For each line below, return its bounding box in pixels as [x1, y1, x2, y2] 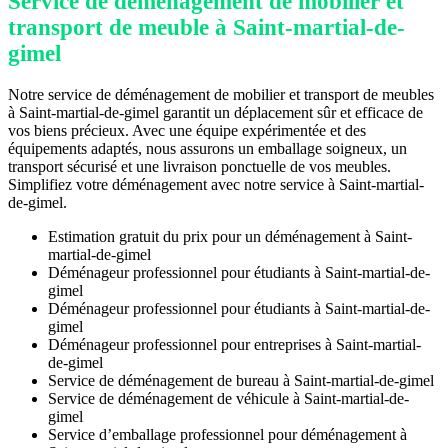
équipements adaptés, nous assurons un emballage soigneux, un [8, 140, 407, 158]
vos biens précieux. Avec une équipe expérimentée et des [8, 122, 366, 140]
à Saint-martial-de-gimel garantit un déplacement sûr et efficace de [8, 104, 423, 122]
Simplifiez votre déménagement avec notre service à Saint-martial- [8, 176, 424, 194]
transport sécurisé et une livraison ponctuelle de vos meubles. [8, 158, 391, 176]
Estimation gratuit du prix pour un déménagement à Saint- [48, 228, 412, 246]
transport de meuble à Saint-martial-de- [8, 15, 405, 41]
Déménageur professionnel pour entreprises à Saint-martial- [48, 336, 421, 354]
